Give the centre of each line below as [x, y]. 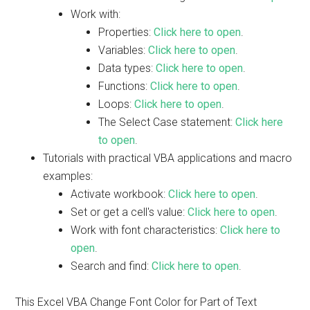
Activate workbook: [120, 194]
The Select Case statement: [167, 122]
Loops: [117, 104]
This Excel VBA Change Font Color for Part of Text [136, 302]
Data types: [127, 68]
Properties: [126, 32]
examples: [68, 176]
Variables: [124, 50]
